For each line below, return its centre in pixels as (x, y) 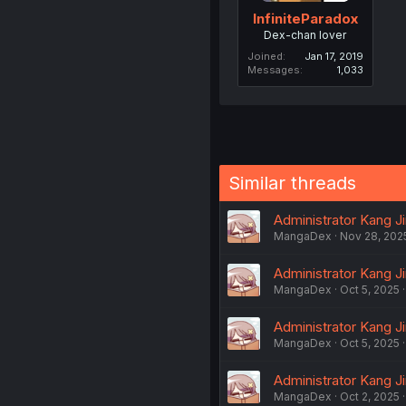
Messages (273, 69)
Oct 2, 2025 (369, 396)
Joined (265, 56)
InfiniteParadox (305, 18)
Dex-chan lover (305, 34)
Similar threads (292, 183)
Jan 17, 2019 (333, 56)
